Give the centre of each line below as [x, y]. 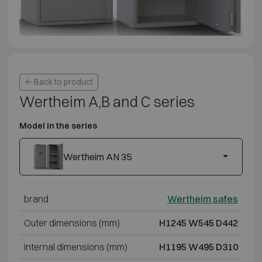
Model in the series [58, 125]
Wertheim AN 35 [97, 156]
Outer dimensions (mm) [72, 223]
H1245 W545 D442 [198, 223]
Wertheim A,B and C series [107, 101]
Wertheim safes [202, 199]
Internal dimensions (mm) [75, 247]
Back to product [63, 82]
